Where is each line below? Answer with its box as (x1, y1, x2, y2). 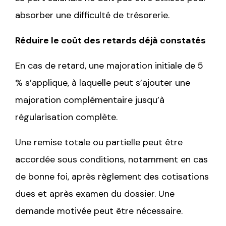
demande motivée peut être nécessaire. (15, 204, 183, 217)
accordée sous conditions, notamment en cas (15, 153, 208, 165)
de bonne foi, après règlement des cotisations (15, 170, 209, 183)
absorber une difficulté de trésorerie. (15, 9, 169, 21)
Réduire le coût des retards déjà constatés (15, 34, 206, 46)
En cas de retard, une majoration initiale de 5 (15, 59, 203, 72)
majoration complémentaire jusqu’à (15, 93, 164, 106)
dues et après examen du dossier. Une (15, 187, 175, 200)
